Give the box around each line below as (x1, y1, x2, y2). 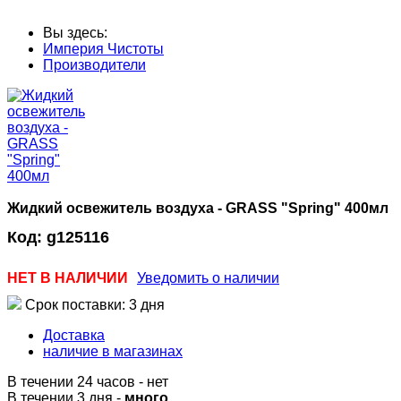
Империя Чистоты (43, 40, 164, 56)
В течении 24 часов (7, 374, 139, 390)
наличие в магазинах (43, 344, 183, 360)
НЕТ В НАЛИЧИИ (7, 270, 128, 286)
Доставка (43, 328, 105, 344)
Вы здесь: (43, 24, 115, 40)
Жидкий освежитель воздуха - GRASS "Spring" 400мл (7, 200, 388, 216)
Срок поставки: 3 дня (21, 297, 165, 313)
